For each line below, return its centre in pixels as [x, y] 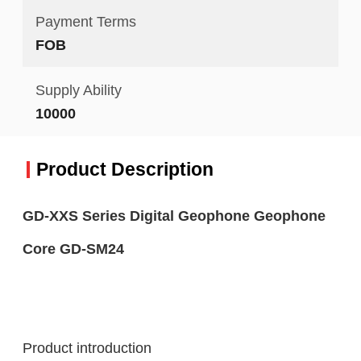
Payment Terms [85, 21]
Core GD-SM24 [73, 248]
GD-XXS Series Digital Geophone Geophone [174, 215]
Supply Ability [78, 90]
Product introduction [87, 347]
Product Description [124, 169]
